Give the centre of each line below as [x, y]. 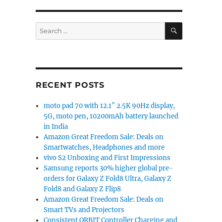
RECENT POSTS [70, 85]
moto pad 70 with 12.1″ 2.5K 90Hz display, [110, 106]
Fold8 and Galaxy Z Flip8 [83, 189]
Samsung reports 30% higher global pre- [109, 168]
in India [56, 127]
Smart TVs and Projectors [84, 210]
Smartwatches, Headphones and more [104, 147]
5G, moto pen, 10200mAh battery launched [111, 116]
